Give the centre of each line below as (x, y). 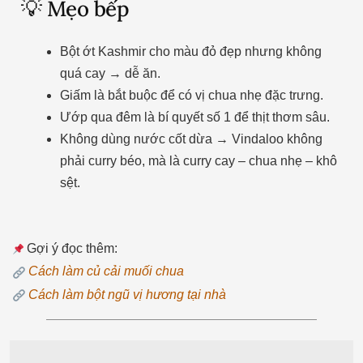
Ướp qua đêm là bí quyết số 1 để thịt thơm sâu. (194, 117)
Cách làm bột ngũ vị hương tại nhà (127, 295)
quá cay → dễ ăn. (110, 73)
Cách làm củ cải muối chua (106, 271)
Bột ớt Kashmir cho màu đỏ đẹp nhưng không (190, 51)
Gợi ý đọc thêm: (70, 248)
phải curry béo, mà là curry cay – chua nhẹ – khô (198, 160)
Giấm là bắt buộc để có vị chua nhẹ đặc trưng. (191, 95)
